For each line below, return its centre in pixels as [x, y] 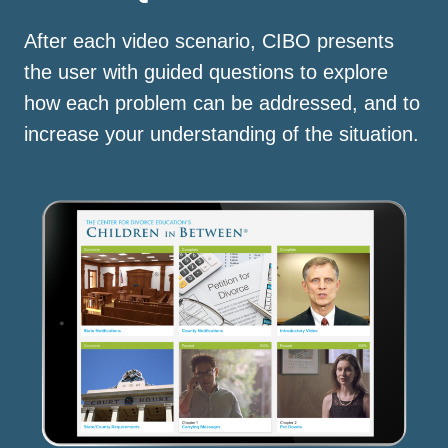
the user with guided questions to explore [206, 71]
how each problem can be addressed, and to [222, 102]
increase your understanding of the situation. [221, 133]
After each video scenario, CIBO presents [209, 40]
